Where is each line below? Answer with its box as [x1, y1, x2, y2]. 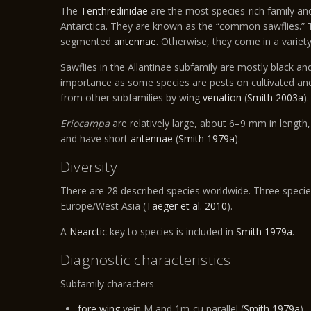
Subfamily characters [60, 277, 154, 290]
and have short [60, 132, 131, 145]
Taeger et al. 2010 [146, 199, 227, 212]
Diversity [60, 157, 117, 176]
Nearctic [69, 225, 107, 238]
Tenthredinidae [81, 4, 148, 17]
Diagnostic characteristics [60, 250, 231, 269]
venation [203, 91, 242, 104]
